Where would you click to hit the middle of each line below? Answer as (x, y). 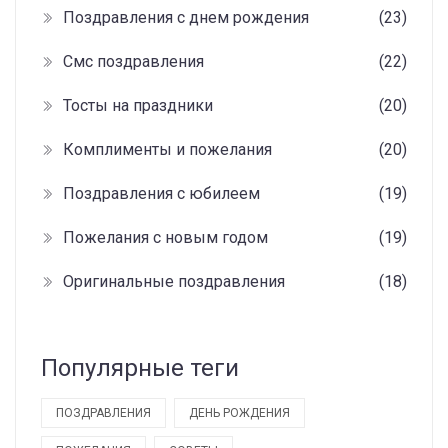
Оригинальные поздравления (174, 282)
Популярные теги (140, 368)
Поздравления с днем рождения (186, 18)
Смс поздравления (133, 62)
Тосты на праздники (138, 106)
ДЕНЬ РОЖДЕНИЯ (239, 413)
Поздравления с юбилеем (161, 194)
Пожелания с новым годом (165, 238)
